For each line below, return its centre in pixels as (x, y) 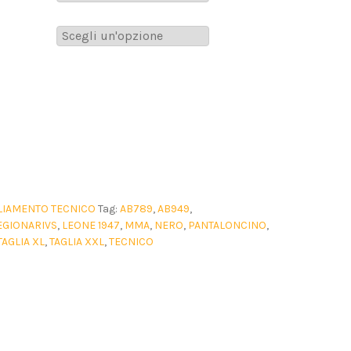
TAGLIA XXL (76, 242)
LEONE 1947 (90, 226)
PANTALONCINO (227, 226)
